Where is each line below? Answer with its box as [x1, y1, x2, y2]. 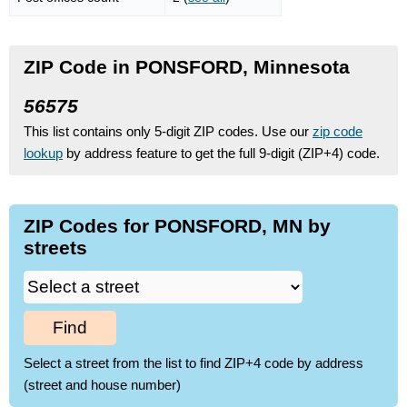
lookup [24, 144, 63, 161]
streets [24, 236, 87, 258]
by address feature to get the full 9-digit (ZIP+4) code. [63, 144, 380, 161]
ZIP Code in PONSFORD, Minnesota [24, 55, 350, 77]
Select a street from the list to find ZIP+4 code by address [24, 354, 363, 371]
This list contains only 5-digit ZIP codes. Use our [24, 123, 313, 139]
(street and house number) [24, 376, 181, 392]
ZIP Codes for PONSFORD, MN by [24, 214, 331, 236]
